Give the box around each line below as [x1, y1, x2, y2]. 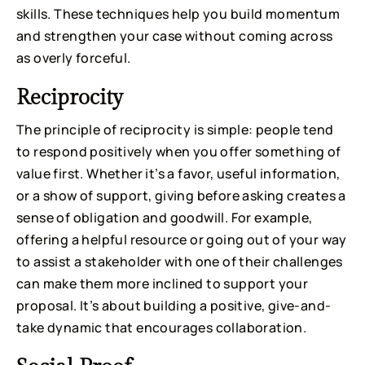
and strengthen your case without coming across [16, 27, 333, 46]
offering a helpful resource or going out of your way [16, 231, 347, 249]
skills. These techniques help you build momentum [16, 5, 341, 24]
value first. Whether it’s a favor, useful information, [16, 165, 341, 183]
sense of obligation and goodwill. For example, [16, 209, 313, 227]
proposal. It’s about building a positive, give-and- [16, 297, 332, 315]
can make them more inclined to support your [16, 275, 309, 293]
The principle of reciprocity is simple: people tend [16, 121, 334, 139]
